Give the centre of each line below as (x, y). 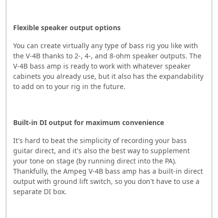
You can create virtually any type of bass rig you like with (106, 45)
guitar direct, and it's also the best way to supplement (101, 150)
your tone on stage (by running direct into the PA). (95, 161)
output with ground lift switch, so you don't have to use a (106, 181)
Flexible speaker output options (67, 27)
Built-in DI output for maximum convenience (89, 122)
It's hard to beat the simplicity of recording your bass (100, 140)
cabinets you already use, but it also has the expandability (108, 76)
